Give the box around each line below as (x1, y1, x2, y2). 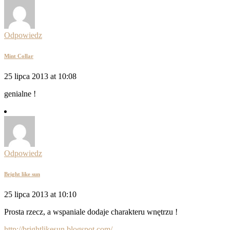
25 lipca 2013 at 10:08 (4, 71, 76, 81)
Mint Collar (4, 52, 33, 59)
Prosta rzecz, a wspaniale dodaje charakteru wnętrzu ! (4, 207, 178, 216)
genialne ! (4, 89, 36, 98)
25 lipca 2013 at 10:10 (4, 189, 76, 199)
